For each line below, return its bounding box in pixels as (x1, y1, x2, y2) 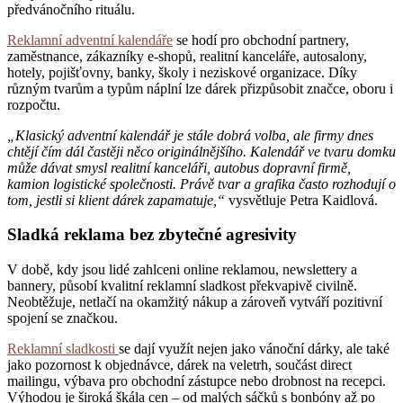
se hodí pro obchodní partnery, (173, 31, 349, 48)
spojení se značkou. (7, 310, 118, 327)
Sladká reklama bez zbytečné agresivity (7, 225, 297, 245)
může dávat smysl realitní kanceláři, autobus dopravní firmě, (7, 159, 351, 175)
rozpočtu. (7, 96, 60, 112)
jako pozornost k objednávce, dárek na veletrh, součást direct (7, 357, 352, 373)
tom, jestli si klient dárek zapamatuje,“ (7, 192, 228, 208)
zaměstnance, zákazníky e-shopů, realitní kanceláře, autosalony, (7, 48, 367, 64)
